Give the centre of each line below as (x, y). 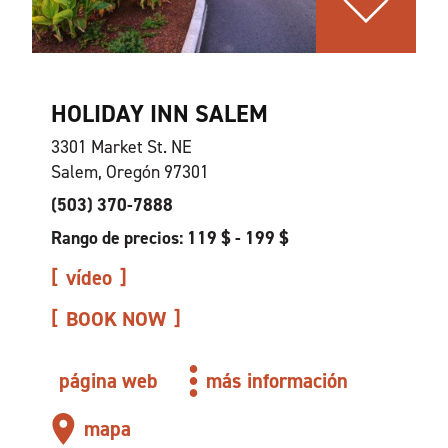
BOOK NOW (115, 319)
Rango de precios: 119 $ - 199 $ (169, 238)
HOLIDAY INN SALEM (159, 114)
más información (277, 381)
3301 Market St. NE (121, 147)
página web (107, 381)
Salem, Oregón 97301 (129, 172)
